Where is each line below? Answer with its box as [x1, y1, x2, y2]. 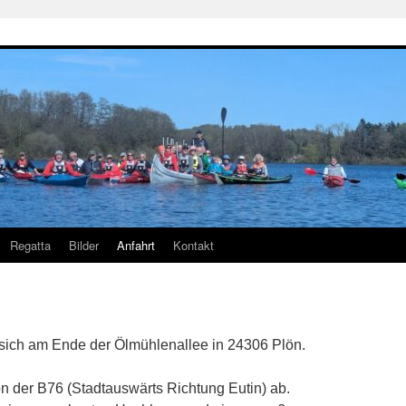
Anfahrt [117, 237, 155, 254]
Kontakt [173, 237, 214, 254]
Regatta [10, 237, 51, 254]
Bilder [69, 237, 99, 254]
